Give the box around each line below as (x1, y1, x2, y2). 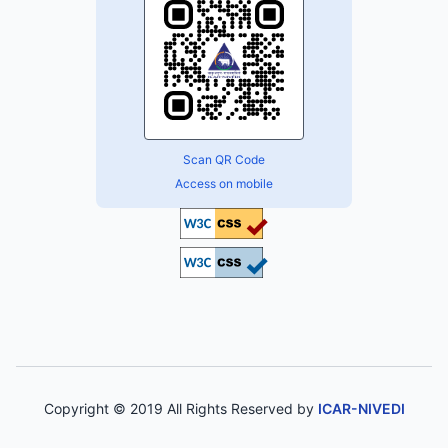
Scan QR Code (183, 151, 265, 167)
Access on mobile (175, 175, 273, 191)
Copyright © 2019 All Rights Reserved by (43, 399, 318, 417)
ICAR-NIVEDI (317, 399, 405, 417)
